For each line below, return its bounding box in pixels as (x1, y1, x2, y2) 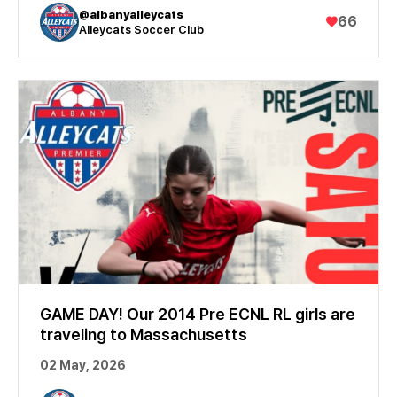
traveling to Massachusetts (40, 324, 247, 344)
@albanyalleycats (79, 7, 183, 21)
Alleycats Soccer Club (79, 22, 204, 36)
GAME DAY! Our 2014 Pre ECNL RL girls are (40, 304, 355, 323)
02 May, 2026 (40, 357, 126, 372)
